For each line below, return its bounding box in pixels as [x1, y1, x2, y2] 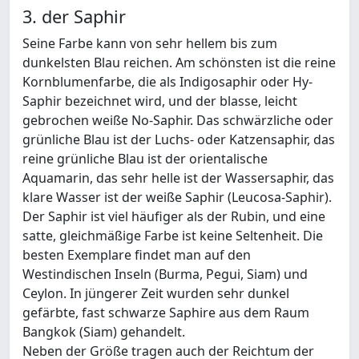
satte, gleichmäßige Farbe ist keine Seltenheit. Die [22, 227, 323, 245]
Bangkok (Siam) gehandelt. [22, 323, 185, 341]
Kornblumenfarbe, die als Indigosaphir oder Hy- [22, 73, 313, 91]
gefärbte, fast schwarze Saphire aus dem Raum [22, 304, 309, 322]
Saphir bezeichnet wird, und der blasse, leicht [22, 92, 297, 111]
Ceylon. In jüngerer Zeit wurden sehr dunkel [22, 284, 289, 303]
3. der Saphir [22, 5, 126, 29]
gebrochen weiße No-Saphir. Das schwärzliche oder [22, 111, 333, 130]
